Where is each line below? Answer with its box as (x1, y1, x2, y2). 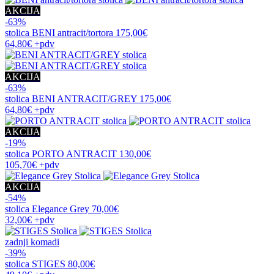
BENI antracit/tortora (32, 27, 113, 38)
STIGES (32, 258, 65, 269)
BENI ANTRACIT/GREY (32, 93, 137, 104)
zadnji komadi (5, 236, 59, 247)
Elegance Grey (32, 203, 89, 214)
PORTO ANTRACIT (32, 148, 117, 159)
